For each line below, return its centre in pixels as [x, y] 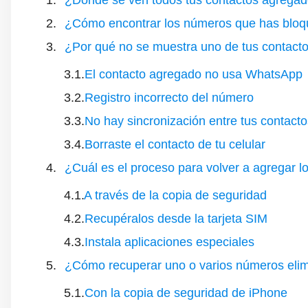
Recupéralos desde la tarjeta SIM [176, 219]
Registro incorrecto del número [169, 98]
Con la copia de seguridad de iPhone [186, 293]
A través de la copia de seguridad [175, 196]
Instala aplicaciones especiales [169, 242]
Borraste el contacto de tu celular [175, 145]
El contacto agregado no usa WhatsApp [194, 75]
